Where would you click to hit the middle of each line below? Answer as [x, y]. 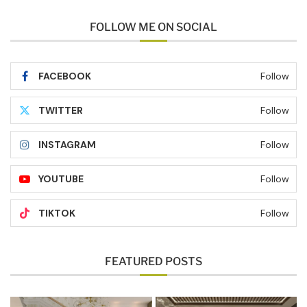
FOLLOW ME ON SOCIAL [153, 27]
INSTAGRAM [67, 145]
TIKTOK [57, 213]
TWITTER [61, 111]
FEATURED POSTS [153, 262]
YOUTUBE [61, 179]
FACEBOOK [65, 76]
